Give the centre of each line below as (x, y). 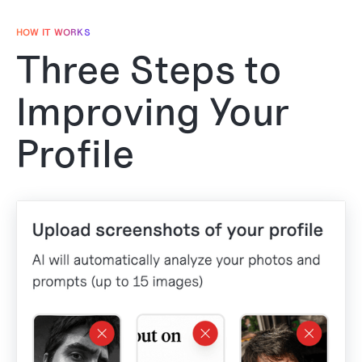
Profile (75, 153)
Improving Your (153, 111)
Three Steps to (149, 69)
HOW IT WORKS (53, 32)
